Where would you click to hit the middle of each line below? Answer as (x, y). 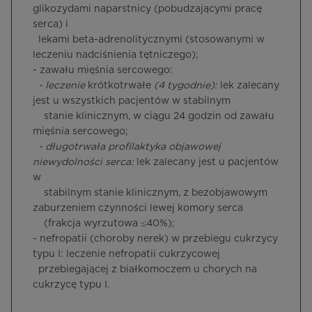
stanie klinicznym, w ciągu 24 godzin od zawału (154, 116)
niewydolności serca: (83, 162)
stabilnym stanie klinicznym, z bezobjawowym (150, 193)
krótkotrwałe (121, 86)
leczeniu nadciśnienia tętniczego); (116, 55)
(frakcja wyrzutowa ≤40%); (104, 224)
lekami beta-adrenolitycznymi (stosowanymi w (149, 40)
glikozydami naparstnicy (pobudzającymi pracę (147, 9)
